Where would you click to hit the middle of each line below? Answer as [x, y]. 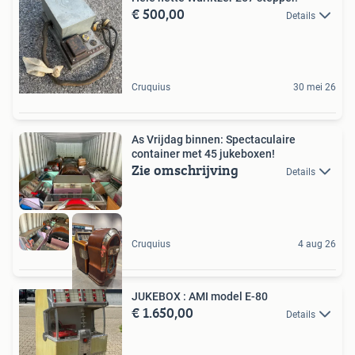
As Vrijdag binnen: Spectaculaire [214, 139]
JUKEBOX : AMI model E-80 [200, 297]
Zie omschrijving [185, 170]
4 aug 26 [317, 244]
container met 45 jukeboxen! [203, 153]
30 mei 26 [315, 87]
